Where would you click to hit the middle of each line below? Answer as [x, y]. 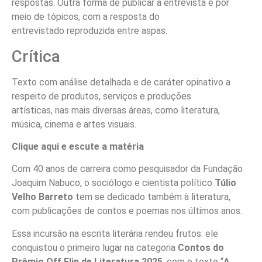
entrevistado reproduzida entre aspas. [89, 31]
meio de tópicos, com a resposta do [86, 17]
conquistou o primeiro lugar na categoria [94, 247]
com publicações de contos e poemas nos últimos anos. [127, 211]
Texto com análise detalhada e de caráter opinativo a [121, 82]
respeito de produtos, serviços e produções [101, 96]
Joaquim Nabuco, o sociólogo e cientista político [112, 183]
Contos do [200, 247]
